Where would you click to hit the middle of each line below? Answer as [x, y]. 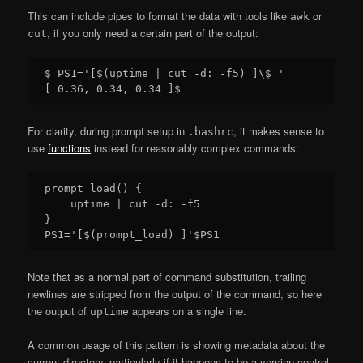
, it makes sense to [279, 130]
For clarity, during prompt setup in [108, 130]
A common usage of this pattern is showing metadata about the [177, 344]
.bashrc [211, 131]
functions [70, 147]
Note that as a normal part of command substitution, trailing [167, 276]
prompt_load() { [94, 188]
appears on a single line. [188, 310]
